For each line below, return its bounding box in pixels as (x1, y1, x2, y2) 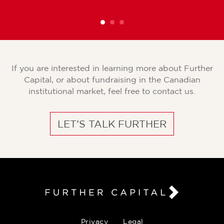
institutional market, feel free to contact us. (28, 86, 195, 95)
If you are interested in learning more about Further (11, 63, 213, 72)
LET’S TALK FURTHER (57, 118, 166, 129)
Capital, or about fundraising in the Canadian (23, 75, 200, 84)
